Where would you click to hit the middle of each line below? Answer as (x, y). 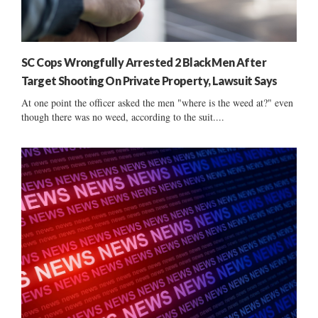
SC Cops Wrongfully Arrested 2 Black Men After (144, 62)
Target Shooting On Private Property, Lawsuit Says (149, 80)
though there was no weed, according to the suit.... (123, 116)
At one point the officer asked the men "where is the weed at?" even (157, 102)
